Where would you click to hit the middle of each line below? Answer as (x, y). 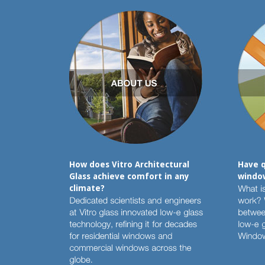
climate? (87, 188)
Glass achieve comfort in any (129, 176)
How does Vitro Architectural (129, 164)
